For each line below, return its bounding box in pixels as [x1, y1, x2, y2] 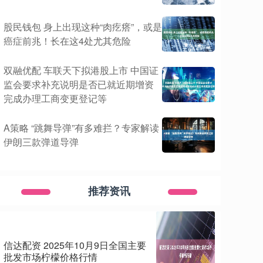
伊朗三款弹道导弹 [4, 135, 79, 149]
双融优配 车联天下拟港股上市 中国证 [4, 63, 159, 77]
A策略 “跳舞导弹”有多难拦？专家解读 [4, 121, 159, 134]
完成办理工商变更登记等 [4, 92, 107, 105]
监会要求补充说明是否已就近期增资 [4, 77, 154, 91]
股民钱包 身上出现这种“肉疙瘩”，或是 [4, 20, 162, 33]
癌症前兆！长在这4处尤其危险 [4, 34, 131, 48]
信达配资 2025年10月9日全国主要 [4, 238, 146, 252]
